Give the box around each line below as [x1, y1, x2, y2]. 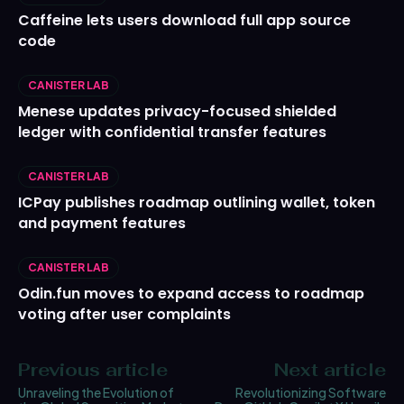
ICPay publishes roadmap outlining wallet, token [18, 192, 375, 214]
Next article [273, 358, 386, 382]
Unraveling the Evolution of [18, 384, 174, 401]
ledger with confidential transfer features [18, 122, 326, 143]
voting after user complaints [18, 304, 231, 326]
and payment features [18, 213, 186, 234]
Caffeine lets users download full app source [18, 10, 351, 32]
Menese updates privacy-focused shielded [18, 101, 336, 123]
